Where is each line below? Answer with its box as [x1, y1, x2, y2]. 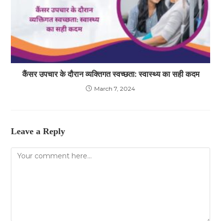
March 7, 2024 [94, 85, 135, 93]
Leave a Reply [11, 126, 66, 137]
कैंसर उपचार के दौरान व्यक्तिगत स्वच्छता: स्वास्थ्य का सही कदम [22, 70, 199, 79]
